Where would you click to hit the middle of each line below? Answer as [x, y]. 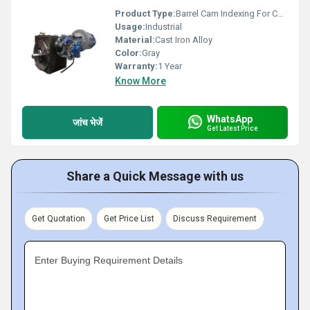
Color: [128, 53]
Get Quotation [58, 219]
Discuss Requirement [215, 219]
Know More [140, 81]
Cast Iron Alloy [184, 40]
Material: [135, 40]
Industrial [164, 27]
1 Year [170, 66]
